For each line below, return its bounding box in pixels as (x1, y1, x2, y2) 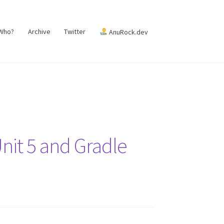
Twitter (64, 27, 86, 36)
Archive (27, 27, 50, 36)
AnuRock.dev (107, 27, 148, 36)
